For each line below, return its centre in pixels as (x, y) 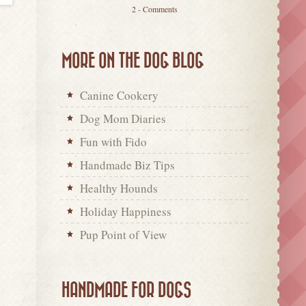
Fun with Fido (113, 141)
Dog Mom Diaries (123, 118)
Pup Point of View (123, 234)
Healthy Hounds (119, 188)
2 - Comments (155, 9)
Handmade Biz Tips (127, 165)
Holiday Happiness (126, 211)
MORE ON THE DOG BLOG (133, 61)
